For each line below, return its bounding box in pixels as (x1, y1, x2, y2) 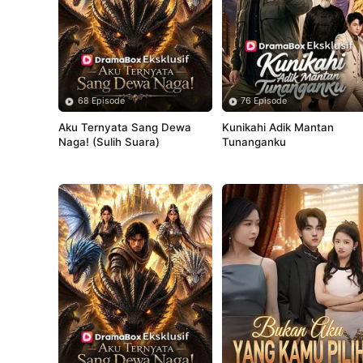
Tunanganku (222, 135, 287, 149)
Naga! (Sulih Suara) (58, 135, 160, 149)
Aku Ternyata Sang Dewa (58, 121, 192, 135)
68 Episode (77, 96, 125, 107)
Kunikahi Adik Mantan (222, 121, 335, 135)
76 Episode (241, 96, 288, 107)
